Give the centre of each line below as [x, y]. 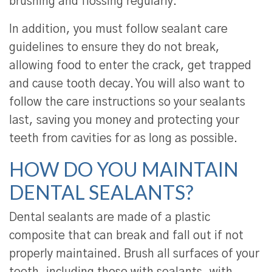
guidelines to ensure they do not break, [114, 48]
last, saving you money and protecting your [124, 121]
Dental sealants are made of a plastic [110, 218]
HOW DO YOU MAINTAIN [124, 169]
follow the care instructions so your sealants [127, 103]
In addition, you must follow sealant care [118, 30]
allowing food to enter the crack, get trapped [130, 66]
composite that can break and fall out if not [126, 236]
